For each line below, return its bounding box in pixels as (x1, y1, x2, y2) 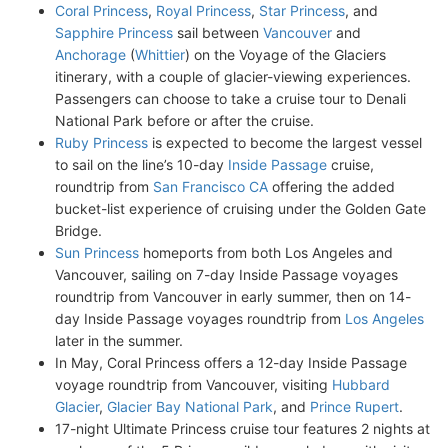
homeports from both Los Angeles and (139, 244, 393, 261)
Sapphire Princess (55, 24, 173, 41)
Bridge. (55, 222, 102, 239)
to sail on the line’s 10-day (55, 156, 228, 173)
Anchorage (55, 46, 126, 63)
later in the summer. (55, 332, 183, 349)
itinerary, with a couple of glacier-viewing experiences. (55, 68, 411, 85)
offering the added (268, 178, 395, 195)
